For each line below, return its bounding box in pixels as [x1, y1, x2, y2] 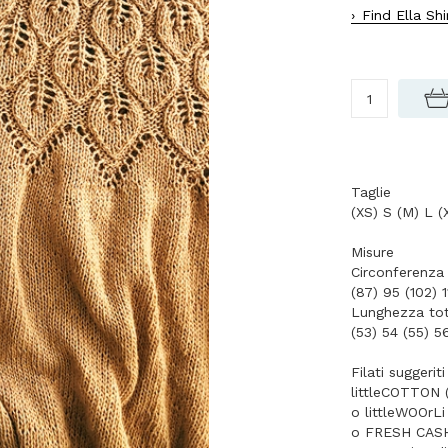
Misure [351, 244, 394, 260]
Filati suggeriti [351, 364, 445, 380]
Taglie [351, 184, 391, 200]
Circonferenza [351, 264, 444, 280]
